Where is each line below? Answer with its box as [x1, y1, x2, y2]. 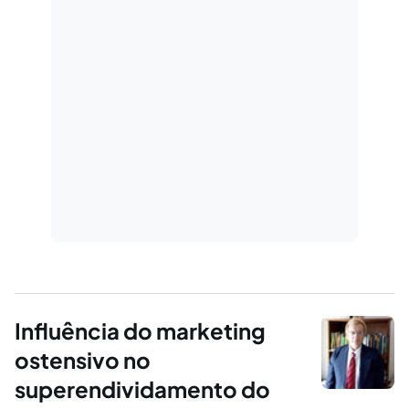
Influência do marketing [15, 317, 266, 345]
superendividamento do [15, 375, 270, 404]
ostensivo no [15, 346, 151, 374]
